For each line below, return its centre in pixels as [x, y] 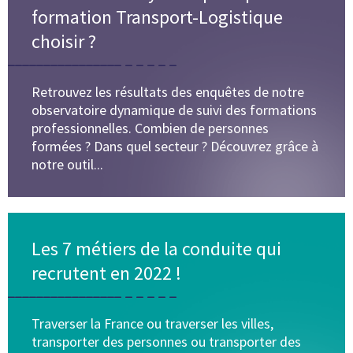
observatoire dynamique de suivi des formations [174, 110]
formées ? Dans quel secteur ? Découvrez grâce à [175, 147]
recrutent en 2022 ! [106, 273]
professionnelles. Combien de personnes [150, 128]
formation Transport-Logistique [157, 17]
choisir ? [64, 42]
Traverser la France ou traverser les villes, [152, 324]
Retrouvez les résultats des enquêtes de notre [168, 92]
